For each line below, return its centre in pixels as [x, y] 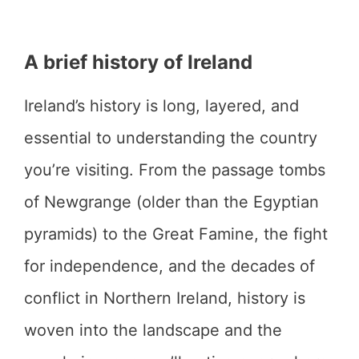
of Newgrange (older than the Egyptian [171, 202]
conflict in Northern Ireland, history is [165, 298]
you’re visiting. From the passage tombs [175, 170]
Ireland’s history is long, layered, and [161, 106]
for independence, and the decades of [169, 266]
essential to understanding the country [171, 138]
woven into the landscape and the [153, 330]
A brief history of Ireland [138, 62]
